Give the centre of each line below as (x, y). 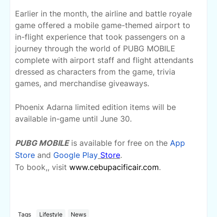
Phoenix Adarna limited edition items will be (95, 107)
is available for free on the (119, 143)
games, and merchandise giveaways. (82, 84)
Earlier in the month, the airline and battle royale (103, 14)
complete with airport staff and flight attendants (104, 60)
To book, (31, 167)
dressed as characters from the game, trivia (95, 72)
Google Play (76, 155)
